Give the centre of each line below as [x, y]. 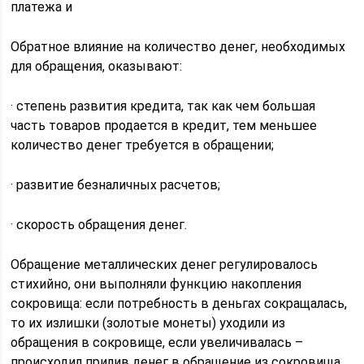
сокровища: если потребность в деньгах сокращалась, [179, 303]
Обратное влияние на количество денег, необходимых [178, 47]
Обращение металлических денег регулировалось [165, 264]
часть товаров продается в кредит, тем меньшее [164, 126]
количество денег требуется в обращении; [143, 145]
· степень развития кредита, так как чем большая [163, 106]
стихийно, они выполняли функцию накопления [156, 284]
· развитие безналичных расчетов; [116, 185]
